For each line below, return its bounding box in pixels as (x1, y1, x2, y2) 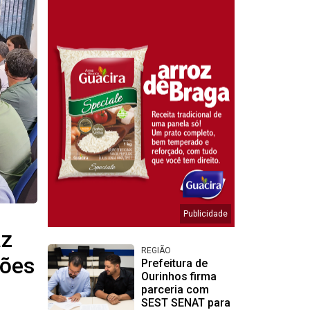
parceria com (140, 283, 209, 297)
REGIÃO (140, 246, 171, 256)
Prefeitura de (140, 257, 208, 271)
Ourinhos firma (140, 270, 217, 284)
